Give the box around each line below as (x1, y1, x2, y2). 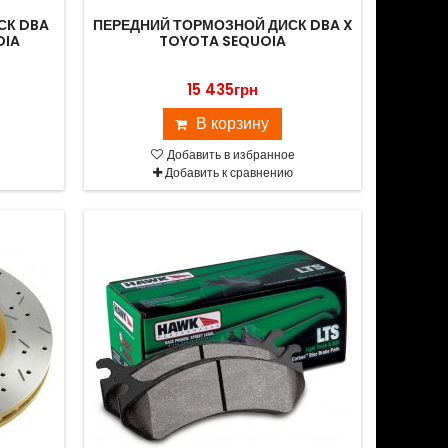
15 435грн (187, 79, 259, 100)
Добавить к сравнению (164, 164, 293, 181)
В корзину (196, 112, 270, 135)
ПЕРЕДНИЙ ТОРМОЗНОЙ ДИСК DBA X (92, 15, 353, 35)
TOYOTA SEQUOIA (159, 31, 287, 51)
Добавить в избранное (163, 146, 295, 163)
